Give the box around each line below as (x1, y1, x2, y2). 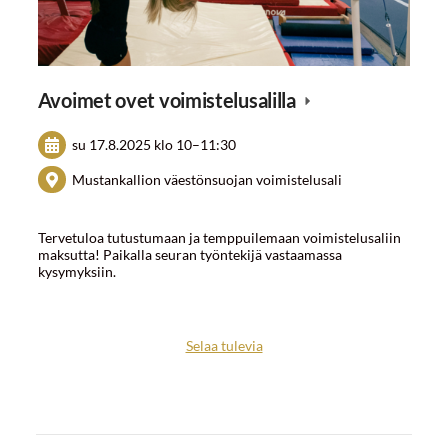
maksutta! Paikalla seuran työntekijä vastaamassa (37, 245, 342, 263)
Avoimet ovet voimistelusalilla (37, 87, 300, 112)
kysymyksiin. (37, 262, 116, 280)
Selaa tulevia (185, 337, 263, 355)
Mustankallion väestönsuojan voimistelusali (72, 171, 343, 189)
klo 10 (154, 136, 193, 154)
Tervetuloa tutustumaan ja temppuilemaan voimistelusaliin (37, 228, 401, 246)
